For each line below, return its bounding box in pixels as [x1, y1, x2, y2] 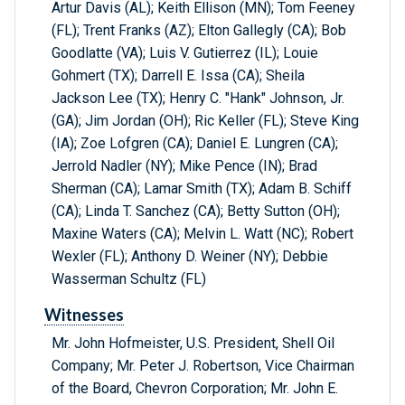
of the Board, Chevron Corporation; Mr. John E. [52, 380, 338, 398]
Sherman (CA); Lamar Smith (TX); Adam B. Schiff [52, 180, 352, 198]
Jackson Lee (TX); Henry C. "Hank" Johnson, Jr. [52, 89, 344, 108]
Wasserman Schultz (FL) [52, 270, 206, 288]
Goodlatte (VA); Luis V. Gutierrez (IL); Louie [52, 44, 318, 62]
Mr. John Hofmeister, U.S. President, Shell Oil [52, 334, 334, 353]
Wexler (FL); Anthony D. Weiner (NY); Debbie [52, 248, 328, 266]
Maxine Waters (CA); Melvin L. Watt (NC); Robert [52, 225, 353, 243]
